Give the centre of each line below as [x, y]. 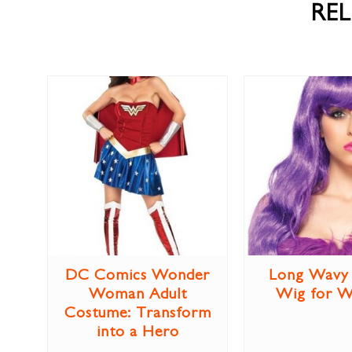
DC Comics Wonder [137, 277]
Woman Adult [137, 296]
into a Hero [137, 334]
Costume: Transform [137, 315]
